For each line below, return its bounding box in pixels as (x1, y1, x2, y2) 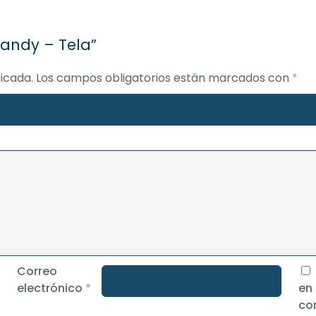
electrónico (17, 280, 86, 296)
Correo (17, 263, 58, 279)
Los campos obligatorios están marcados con (36, 70, 292, 86)
